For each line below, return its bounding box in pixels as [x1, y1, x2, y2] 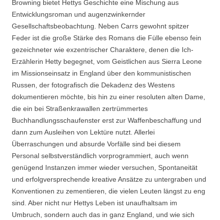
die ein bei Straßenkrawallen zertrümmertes [12, 105, 148, 112]
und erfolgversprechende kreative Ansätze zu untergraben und [12, 175, 206, 183]
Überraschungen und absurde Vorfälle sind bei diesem [12, 140, 181, 148]
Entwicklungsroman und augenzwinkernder [12, 10, 145, 18]
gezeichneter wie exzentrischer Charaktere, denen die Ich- [12, 46, 193, 54]
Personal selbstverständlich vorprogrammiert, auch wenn [12, 152, 189, 160]
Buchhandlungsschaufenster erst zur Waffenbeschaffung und [12, 116, 201, 124]
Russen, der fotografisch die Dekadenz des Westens [12, 81, 175, 89]
